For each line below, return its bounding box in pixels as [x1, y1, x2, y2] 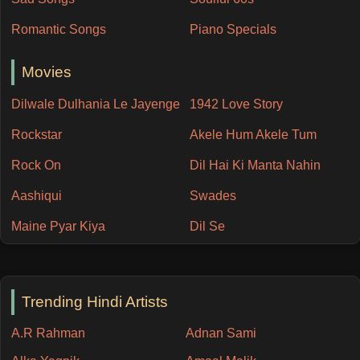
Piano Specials [189, 22, 276, 36]
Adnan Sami [185, 326, 256, 341]
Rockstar [10, 127, 62, 141]
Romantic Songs [10, 22, 106, 36]
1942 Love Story [189, 96, 283, 111]
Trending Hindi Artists [22, 292, 169, 310]
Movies [22, 63, 72, 80]
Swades [189, 189, 236, 203]
